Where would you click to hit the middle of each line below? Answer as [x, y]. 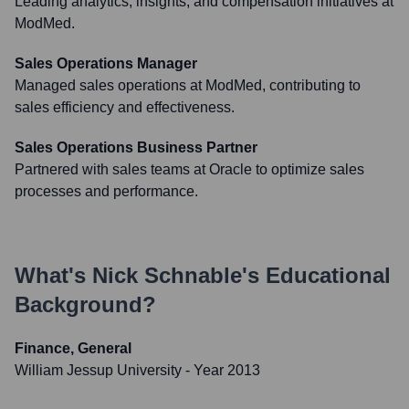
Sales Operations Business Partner [136, 147]
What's [53, 275]
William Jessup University [98, 370]
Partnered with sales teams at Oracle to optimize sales [189, 169]
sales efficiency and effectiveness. [125, 107]
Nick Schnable [167, 275]
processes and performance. [106, 191]
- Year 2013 [221, 370]
